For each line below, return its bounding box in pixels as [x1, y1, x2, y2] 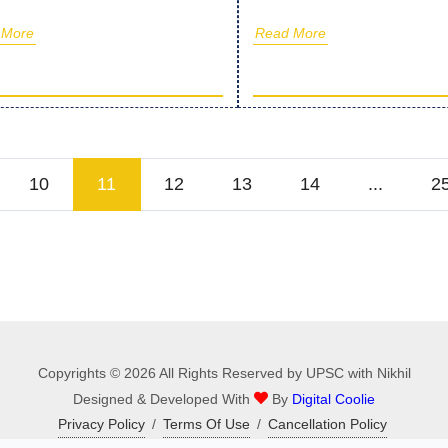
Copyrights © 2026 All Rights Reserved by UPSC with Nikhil [37, 365, 411, 382]
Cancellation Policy [268, 416, 387, 433]
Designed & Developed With [73, 391, 254, 408]
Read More [255, 25, 326, 42]
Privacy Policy [58, 416, 145, 433]
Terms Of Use [163, 416, 250, 433]
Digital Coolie [292, 391, 375, 408]
